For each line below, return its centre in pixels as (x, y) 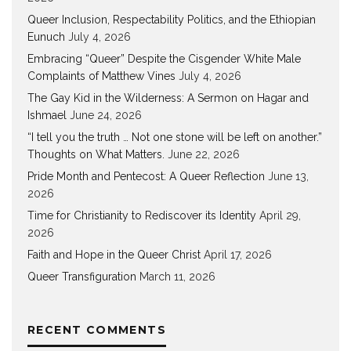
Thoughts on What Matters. (96, 155)
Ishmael (47, 116)
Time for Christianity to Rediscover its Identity (142, 216)
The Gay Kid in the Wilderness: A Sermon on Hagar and (168, 98)
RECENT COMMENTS (97, 330)
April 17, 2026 (238, 255)
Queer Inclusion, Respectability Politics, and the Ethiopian (172, 20)
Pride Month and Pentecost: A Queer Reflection (146, 177)
